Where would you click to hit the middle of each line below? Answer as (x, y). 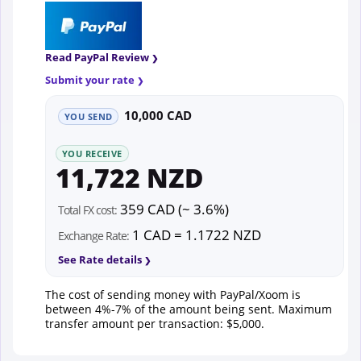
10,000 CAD (158, 115)
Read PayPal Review (97, 57)
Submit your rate (90, 79)
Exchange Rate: (93, 235)
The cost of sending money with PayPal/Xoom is (173, 294)
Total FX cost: (87, 210)
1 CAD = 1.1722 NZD (195, 234)
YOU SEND (89, 116)
